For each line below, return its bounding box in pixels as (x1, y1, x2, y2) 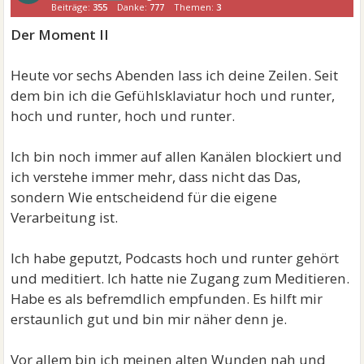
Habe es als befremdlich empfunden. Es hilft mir (11, 289, 323, 308)
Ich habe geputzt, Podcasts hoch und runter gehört (11, 249, 340, 267)
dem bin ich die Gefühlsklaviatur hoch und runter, (11, 86, 336, 105)
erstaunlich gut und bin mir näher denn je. (11, 310, 288, 328)
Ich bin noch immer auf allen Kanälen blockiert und (11, 147, 343, 166)
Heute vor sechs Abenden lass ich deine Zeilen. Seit (11, 66, 339, 84)
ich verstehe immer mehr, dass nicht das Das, (11, 167, 301, 186)
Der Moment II (11, 25, 110, 44)
